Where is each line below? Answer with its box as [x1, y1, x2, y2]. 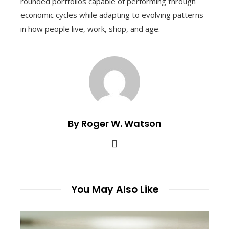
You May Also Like [71, 182, 158, 196]
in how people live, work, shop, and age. [20, 23, 160, 34]
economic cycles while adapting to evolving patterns [20, 9, 203, 20]
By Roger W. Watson [67, 117, 162, 130]
